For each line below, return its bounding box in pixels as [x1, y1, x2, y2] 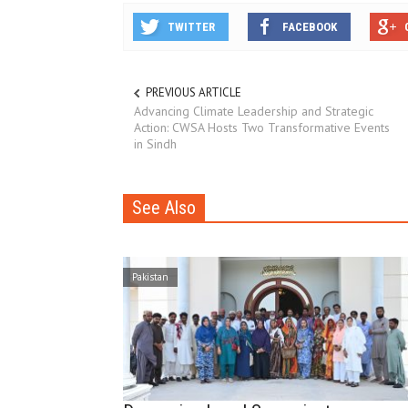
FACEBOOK [282, 20, 337, 35]
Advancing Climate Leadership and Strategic [134, 102, 373, 119]
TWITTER [168, 20, 215, 35]
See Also [132, 196, 196, 219]
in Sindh [134, 135, 177, 152]
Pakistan [132, 270, 168, 283]
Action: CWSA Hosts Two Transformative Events [134, 118, 390, 136]
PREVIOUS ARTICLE [146, 85, 241, 101]
